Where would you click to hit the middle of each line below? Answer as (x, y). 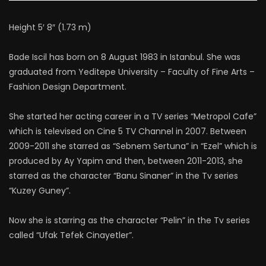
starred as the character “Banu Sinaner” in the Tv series (123, 176)
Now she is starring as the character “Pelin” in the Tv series (129, 220)
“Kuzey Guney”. (40, 191)
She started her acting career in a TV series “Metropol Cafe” (133, 116)
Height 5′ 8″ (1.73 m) (50, 27)
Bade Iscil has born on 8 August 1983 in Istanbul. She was (125, 57)
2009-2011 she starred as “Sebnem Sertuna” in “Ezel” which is (133, 146)
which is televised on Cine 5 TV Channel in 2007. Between (128, 131)
